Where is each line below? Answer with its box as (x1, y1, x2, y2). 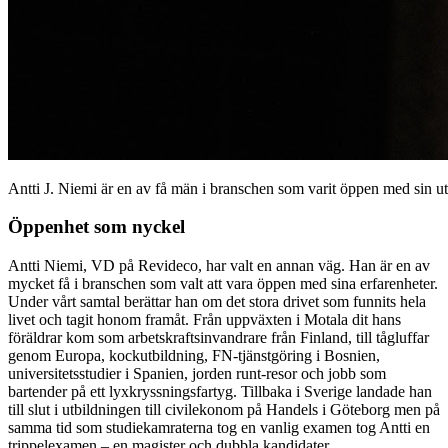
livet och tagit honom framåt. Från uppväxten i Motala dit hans (8, 311, 401, 329)
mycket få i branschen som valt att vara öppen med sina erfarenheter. (8, 275, 438, 293)
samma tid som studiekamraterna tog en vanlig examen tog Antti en (8, 419, 430, 437)
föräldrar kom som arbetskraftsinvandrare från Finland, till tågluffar (8, 329, 429, 347)
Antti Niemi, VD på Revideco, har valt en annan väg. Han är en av (8, 257, 430, 275)
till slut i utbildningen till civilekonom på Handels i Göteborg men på (8, 401, 440, 419)
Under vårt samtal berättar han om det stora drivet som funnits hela (8, 293, 426, 311)
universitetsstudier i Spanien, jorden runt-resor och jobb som (8, 365, 386, 383)
